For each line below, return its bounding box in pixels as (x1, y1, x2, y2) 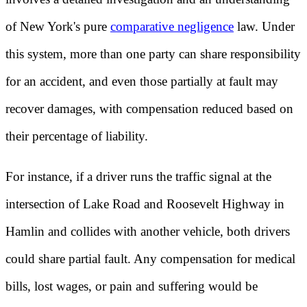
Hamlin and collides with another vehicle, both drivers (5, 223, 290, 238)
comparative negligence (110, 19, 234, 34)
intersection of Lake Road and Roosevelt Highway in (5, 196, 284, 211)
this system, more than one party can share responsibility (5, 47, 301, 62)
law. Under (234, 19, 295, 34)
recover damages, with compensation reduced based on (5, 101, 293, 116)
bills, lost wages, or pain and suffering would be (5, 278, 258, 293)
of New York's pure (5, 19, 110, 34)
